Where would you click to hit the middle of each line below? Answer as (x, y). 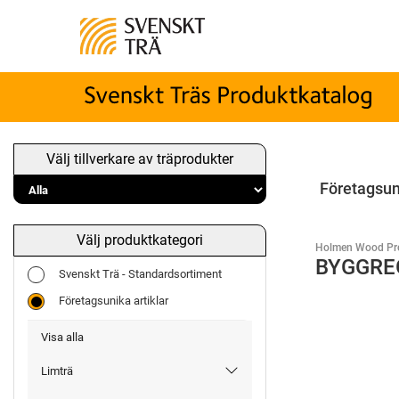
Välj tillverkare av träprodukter (139, 159)
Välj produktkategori (139, 240)
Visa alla (62, 338)
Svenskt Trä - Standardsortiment (140, 274)
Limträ (57, 371)
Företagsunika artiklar (114, 301)
